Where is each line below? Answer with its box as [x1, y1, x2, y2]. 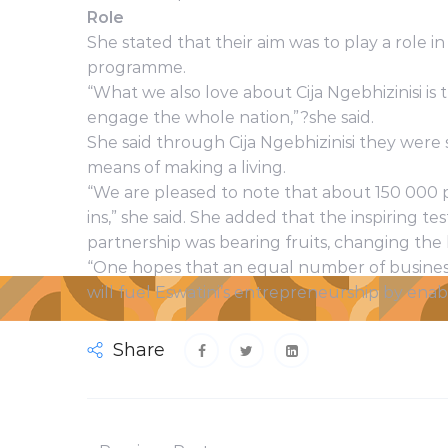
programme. [87, 58, 186, 78]
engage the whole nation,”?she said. [87, 108, 374, 128]
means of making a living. [87, 158, 286, 178]
